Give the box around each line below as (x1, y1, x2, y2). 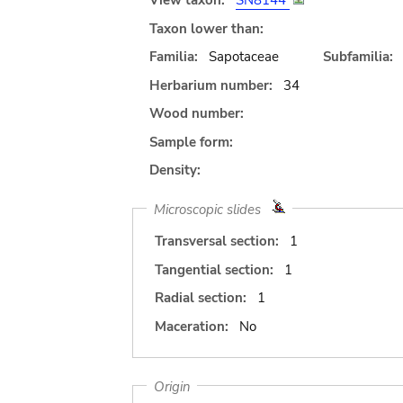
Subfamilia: (322, 48, 393, 66)
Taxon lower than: (149, 19, 264, 38)
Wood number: (149, 104, 244, 122)
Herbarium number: (149, 76, 273, 94)
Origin (153, 377, 191, 395)
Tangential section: (155, 260, 273, 279)
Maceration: (155, 317, 228, 336)
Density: (149, 161, 201, 179)
